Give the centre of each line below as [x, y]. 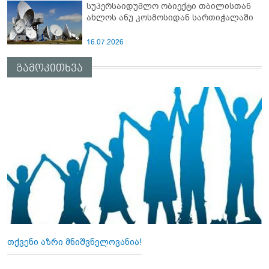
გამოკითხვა [50, 68]
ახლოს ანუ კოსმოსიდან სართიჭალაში [223, 18]
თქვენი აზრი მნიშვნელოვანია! [74, 242]
